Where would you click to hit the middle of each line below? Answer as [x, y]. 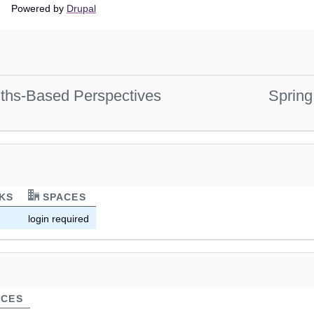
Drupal [81, 9]
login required [59, 218]
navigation [145, 25]
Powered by [39, 9]
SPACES [63, 197]
